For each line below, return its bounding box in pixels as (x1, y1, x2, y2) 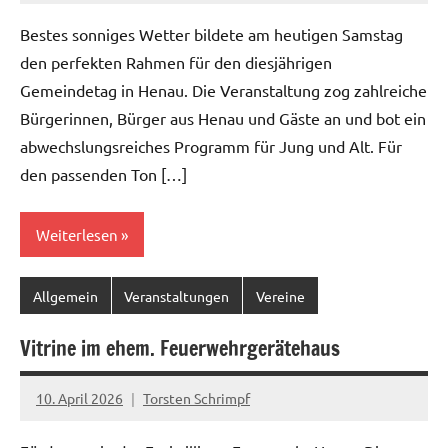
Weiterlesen (36, 224, 118, 244)
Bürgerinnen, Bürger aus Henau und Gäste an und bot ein (20, 108, 426, 129)
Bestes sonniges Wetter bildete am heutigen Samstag (20, 24, 403, 45)
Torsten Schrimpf (143, 388, 250, 407)
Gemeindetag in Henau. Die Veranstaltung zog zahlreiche (20, 80, 427, 101)
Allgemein (32, 286, 98, 305)
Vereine (255, 286, 305, 305)
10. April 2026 (36, 388, 123, 407)
